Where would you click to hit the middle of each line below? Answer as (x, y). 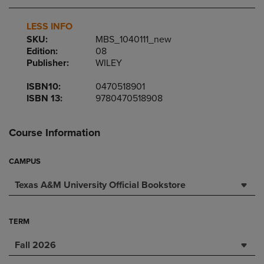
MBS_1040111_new (134, 39)
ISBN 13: (44, 98)
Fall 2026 (35, 245)
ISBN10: (44, 87)
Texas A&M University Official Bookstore (100, 185)
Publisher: (48, 63)
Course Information (55, 133)
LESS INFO (49, 27)
